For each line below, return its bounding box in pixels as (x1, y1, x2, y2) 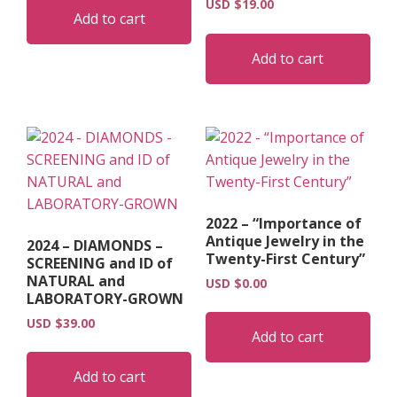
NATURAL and (27, 270, 125, 291)
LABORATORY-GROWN (27, 288, 183, 308)
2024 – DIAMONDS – (27, 235, 163, 255)
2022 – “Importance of (205, 213, 362, 233)
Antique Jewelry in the (205, 230, 364, 251)
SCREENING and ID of (27, 253, 173, 273)
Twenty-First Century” (205, 248, 365, 269)
